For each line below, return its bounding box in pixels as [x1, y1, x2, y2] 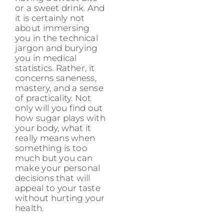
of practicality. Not [15, 92, 91, 103]
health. [15, 202, 44, 213]
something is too [15, 142, 87, 153]
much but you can [15, 152, 93, 163]
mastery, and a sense [15, 82, 103, 93]
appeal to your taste [15, 182, 100, 193]
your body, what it [15, 122, 91, 133]
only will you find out [15, 102, 103, 113]
